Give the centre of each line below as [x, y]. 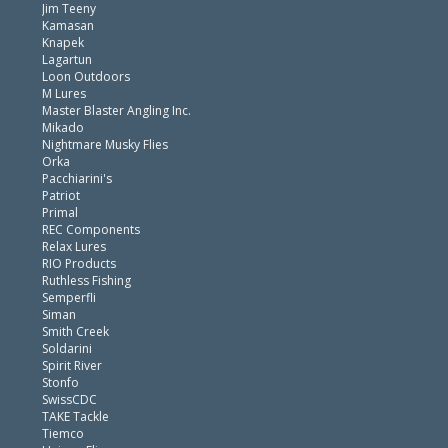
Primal [60, 212]
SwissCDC [69, 399]
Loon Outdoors [86, 76]
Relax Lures [74, 246]
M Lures [64, 93]
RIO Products [79, 263]
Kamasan [68, 25]
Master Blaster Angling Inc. [116, 110]
